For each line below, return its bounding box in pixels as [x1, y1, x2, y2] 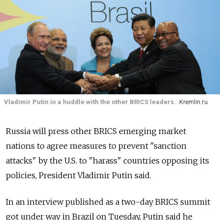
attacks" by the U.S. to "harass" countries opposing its [6, 156, 209, 166]
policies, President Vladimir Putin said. [6, 170, 151, 181]
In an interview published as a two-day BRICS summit [6, 197, 210, 207]
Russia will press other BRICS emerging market [6, 126, 186, 137]
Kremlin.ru [179, 98, 208, 106]
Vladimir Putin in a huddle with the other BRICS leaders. [4, 98, 176, 106]
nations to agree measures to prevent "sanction [6, 141, 187, 151]
